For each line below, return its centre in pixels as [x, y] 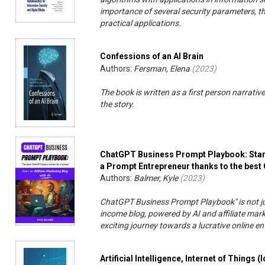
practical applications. [141, 23]
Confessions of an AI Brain [152, 56]
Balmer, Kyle [156, 178]
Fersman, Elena [162, 69]
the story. [117, 104]
